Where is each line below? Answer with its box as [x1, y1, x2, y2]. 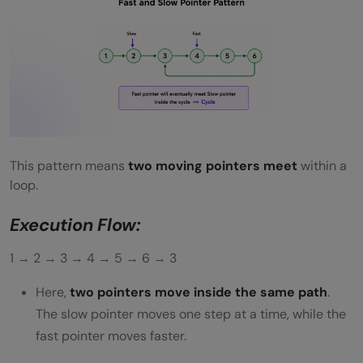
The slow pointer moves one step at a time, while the [36, 305, 346, 323]
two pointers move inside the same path [70, 284, 327, 301]
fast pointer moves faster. [36, 327, 186, 345]
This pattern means [10, 157, 128, 175]
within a [297, 157, 347, 175]
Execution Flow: [10, 213, 141, 237]
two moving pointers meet [128, 157, 297, 175]
